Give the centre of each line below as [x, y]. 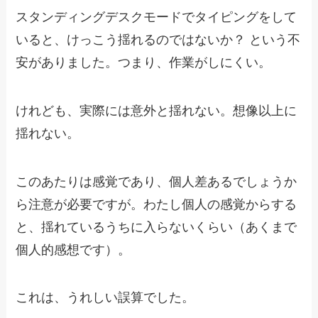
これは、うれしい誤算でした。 [105, 298]
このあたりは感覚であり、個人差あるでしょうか [157, 181]
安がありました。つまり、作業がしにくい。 [144, 62]
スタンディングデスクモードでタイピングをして [157, 17]
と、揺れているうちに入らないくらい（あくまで [157, 227]
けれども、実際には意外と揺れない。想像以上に [157, 110]
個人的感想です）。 [73, 250]
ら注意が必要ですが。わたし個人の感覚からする [157, 204]
